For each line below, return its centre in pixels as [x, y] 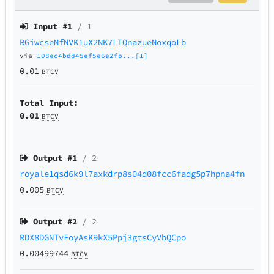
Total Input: [49, 103]
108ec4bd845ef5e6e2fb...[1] [93, 56]
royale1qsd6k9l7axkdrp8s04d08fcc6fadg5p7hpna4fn [132, 174]
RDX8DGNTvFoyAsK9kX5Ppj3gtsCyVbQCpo [103, 238]
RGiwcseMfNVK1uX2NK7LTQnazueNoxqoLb [103, 43]
